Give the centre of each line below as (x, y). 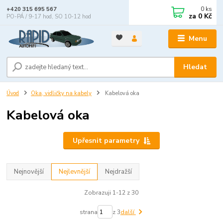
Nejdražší (119, 171)
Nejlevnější (75, 171)
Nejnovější (29, 171)
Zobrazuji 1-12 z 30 (111, 192)
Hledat (195, 67)
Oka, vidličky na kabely (61, 93)
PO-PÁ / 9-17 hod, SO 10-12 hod (49, 16)
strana (88, 212)
